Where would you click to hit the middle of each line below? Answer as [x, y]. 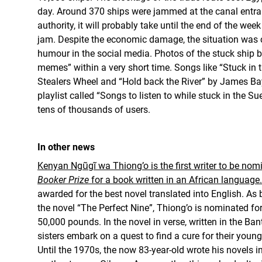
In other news [66, 147]
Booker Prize [63, 180]
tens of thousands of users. [94, 110]
